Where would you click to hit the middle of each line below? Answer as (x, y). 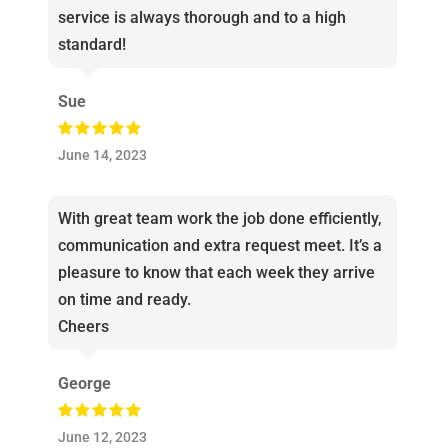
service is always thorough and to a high (201, 18)
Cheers (83, 327)
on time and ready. (124, 300)
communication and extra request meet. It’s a (219, 246)
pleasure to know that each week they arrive (216, 273)
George (84, 384)
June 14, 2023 (102, 156)
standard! (91, 45)
